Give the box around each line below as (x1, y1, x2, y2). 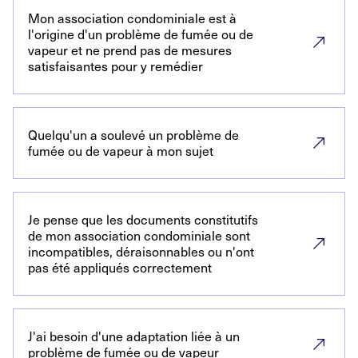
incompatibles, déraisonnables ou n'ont (28, 243, 254, 260)
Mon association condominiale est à (28, 10, 237, 26)
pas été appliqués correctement (28, 259, 212, 276)
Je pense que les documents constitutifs (28, 211, 258, 228)
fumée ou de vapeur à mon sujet (28, 142, 213, 159)
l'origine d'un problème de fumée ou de (28, 26, 253, 42)
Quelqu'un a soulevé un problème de (28, 126, 239, 143)
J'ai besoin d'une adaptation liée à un (28, 328, 240, 344)
